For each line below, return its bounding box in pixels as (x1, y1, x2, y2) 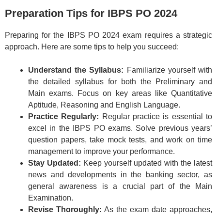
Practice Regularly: (28, 112, 99, 121)
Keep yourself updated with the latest (81, 158, 212, 167)
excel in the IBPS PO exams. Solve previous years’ (28, 124, 212, 132)
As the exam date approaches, (102, 205, 212, 214)
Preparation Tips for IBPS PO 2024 (5, 7, 177, 19)
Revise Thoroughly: (28, 205, 102, 214)
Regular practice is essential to (99, 112, 213, 121)
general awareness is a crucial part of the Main (28, 182, 212, 190)
